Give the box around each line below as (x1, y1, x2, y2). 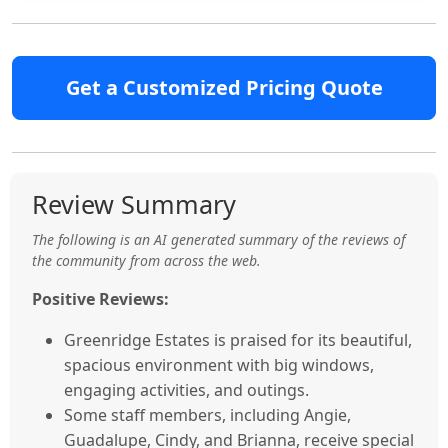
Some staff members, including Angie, (64, 403, 351, 426)
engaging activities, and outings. (64, 378, 309, 401)
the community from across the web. (32, 250, 261, 270)
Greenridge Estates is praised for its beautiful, (64, 328, 412, 351)
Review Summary (32, 186, 236, 221)
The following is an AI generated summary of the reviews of (32, 229, 405, 249)
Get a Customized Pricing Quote (65, 73, 383, 101)
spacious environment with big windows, (64, 353, 374, 376)
